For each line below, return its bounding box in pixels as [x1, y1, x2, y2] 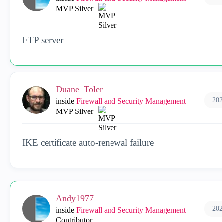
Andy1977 [56, 193, 94, 203]
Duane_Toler [56, 84, 103, 94]
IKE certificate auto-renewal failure [22, 137, 154, 148]
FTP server [22, 35, 63, 45]
